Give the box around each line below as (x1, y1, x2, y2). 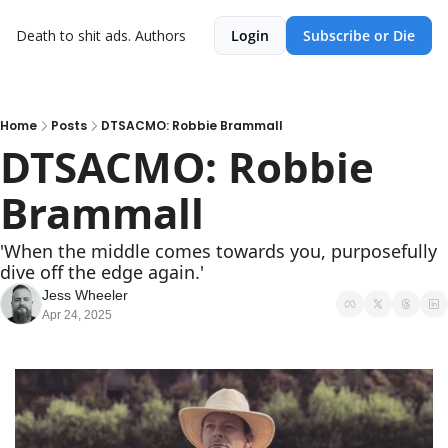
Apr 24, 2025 (42, 308, 112, 322)
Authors (135, 26, 186, 45)
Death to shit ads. (16, 26, 131, 45)
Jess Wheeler (42, 287, 128, 303)
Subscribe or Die (303, 26, 415, 45)
